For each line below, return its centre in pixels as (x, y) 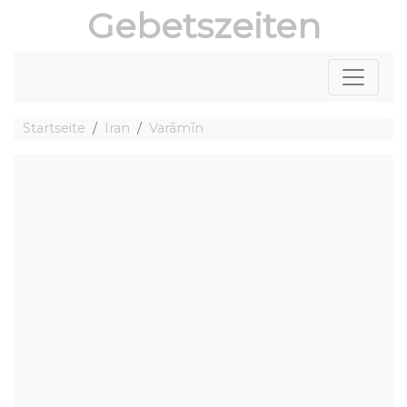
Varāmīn (176, 128)
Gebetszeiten (203, 26)
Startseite (54, 128)
